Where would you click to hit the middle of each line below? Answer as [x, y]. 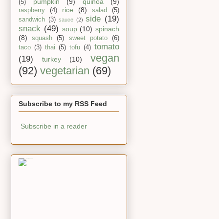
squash [42, 38]
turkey [52, 59]
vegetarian [65, 71]
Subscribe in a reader [54, 126]
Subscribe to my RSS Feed [63, 103]
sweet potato [88, 38]
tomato [107, 47]
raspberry [32, 11]
